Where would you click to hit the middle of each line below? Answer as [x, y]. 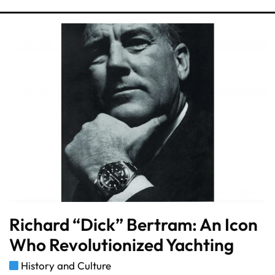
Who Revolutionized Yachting [122, 244]
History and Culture [66, 265]
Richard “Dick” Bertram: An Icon [134, 224]
